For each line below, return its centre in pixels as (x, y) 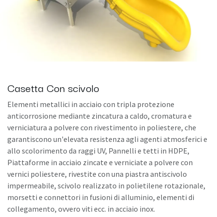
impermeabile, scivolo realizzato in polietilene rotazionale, (106, 185)
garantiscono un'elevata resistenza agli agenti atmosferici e (107, 139)
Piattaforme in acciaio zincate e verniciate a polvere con (100, 162)
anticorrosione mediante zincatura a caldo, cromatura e (100, 116)
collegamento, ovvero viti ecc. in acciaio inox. (81, 209)
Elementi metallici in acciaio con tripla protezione (91, 104)
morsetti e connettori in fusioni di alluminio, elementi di (101, 197)
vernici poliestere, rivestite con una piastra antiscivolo (97, 174)
